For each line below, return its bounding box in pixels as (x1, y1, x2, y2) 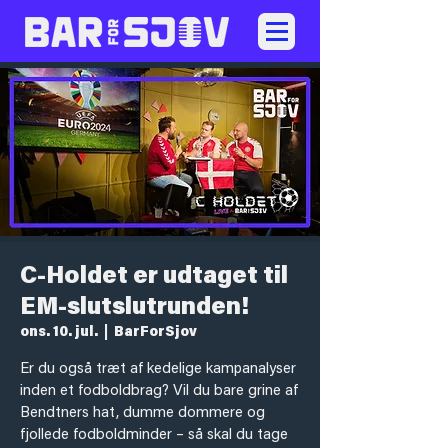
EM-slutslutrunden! (20, 296, 249, 320)
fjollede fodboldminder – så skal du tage (20, 428, 288, 443)
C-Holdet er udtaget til (20, 265, 288, 289)
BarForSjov (114, 326, 197, 340)
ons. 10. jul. (20, 326, 98, 340)
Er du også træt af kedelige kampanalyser (20, 362, 296, 377)
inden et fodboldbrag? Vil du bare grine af (20, 384, 298, 399)
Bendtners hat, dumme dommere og (20, 406, 265, 421)
